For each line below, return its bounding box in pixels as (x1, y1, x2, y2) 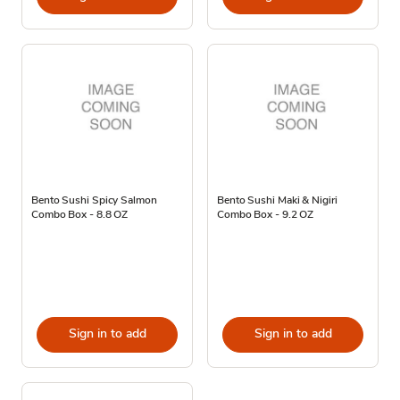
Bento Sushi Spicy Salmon (31, 192, 157, 207)
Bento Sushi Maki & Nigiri (217, 192, 337, 207)
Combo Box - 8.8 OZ (31, 206, 129, 221)
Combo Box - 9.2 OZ (217, 206, 314, 221)
